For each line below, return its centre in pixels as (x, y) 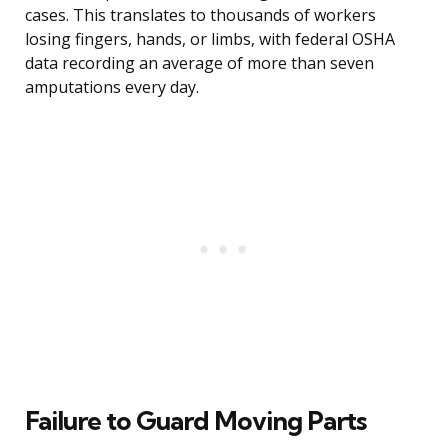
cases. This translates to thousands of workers (200, 15)
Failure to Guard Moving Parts (195, 421)
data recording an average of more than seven (199, 63)
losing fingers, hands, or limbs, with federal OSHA (210, 39)
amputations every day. (112, 87)
